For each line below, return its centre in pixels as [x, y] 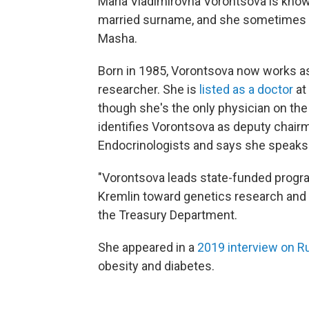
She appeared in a [148, 248]
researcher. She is [149, 90]
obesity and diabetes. [156, 266]
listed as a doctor [246, 90]
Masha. [118, 39]
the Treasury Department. [168, 215]
